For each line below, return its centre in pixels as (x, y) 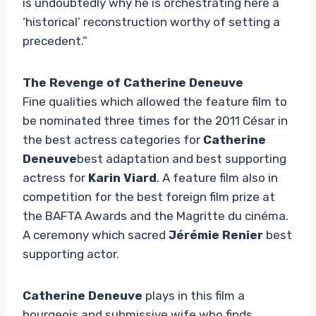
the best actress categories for (113, 139)
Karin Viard (122, 177)
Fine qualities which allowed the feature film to (155, 101)
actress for (55, 177)
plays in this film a (194, 295)
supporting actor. (71, 254)
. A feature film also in (217, 177)
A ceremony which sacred (96, 235)
